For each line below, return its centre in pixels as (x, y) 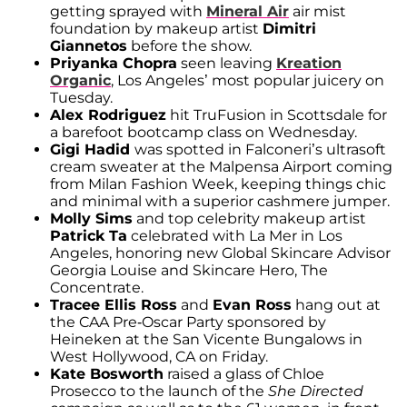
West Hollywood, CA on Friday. (159, 356)
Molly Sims (91, 218)
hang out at (336, 304)
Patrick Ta (89, 235)
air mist (318, 11)
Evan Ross (252, 304)
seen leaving (227, 63)
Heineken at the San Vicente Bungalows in (206, 339)
